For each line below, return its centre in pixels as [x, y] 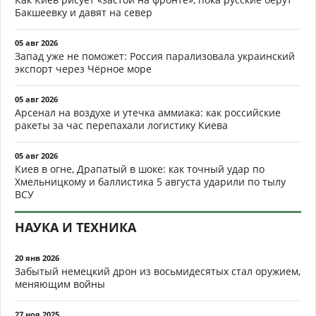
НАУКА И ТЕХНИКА [75, 227]
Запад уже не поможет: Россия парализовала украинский [155, 56]
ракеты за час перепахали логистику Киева [121, 125]
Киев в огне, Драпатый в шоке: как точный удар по [140, 169]
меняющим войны [60, 284]
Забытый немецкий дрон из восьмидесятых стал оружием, [158, 271]
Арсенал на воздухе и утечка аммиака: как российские [148, 112]
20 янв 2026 [37, 257]
